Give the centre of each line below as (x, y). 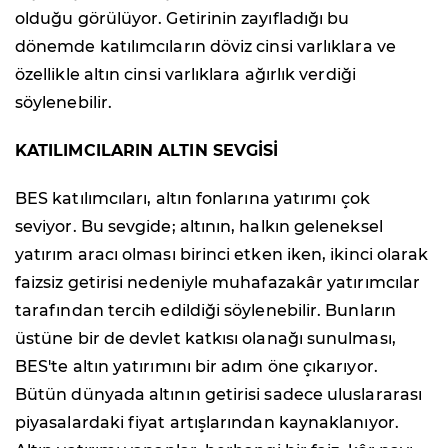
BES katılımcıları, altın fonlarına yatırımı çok (192, 198)
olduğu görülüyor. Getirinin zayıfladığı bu (182, 18)
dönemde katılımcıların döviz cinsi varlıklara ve (205, 46)
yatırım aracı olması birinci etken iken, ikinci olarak (222, 254)
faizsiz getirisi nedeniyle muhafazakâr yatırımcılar (218, 282)
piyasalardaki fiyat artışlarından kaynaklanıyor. (207, 422)
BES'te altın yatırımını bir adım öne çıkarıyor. (196, 366)
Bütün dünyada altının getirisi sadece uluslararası (218, 394)
